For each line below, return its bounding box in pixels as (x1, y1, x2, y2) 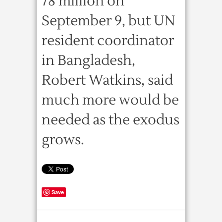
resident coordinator (42, 32, 174, 50)
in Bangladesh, (42, 52, 135, 69)
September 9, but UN (42, 12, 175, 30)
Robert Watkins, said (42, 71, 173, 89)
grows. (42, 131, 84, 149)
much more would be (42, 91, 179, 109)
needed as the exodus (42, 111, 179, 129)
